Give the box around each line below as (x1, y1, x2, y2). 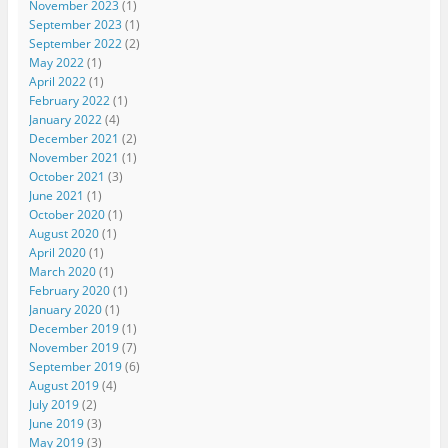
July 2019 (28, 395, 79, 413)
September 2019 (28, 357, 122, 375)
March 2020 (28, 262, 96, 280)
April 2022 (28, 72, 86, 90)
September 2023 (28, 15, 122, 33)
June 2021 (28, 186, 84, 204)
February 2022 (28, 91, 110, 109)
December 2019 (28, 319, 119, 337)
